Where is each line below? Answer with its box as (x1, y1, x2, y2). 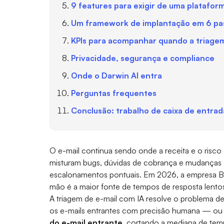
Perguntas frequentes (70, 87, 156, 98)
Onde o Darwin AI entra (70, 70, 162, 80)
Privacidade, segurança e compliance (70, 52, 214, 63)
